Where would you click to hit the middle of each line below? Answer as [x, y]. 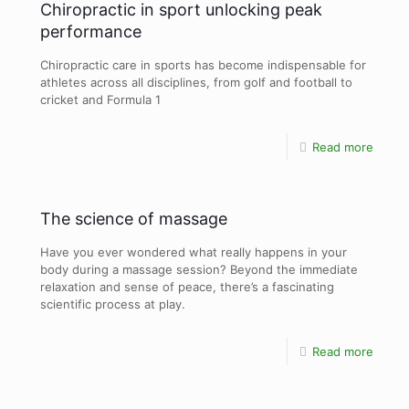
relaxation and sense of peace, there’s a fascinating [187, 286]
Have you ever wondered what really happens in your [194, 252]
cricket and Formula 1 [100, 99]
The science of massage [134, 218]
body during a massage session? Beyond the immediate [199, 269]
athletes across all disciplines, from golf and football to [196, 82]
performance [91, 31]
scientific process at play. [113, 304]
